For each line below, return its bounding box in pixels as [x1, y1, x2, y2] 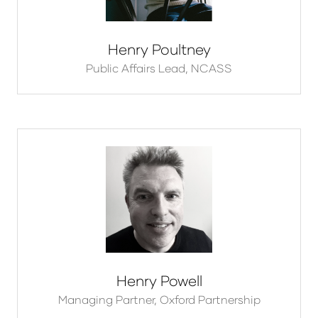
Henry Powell [116, 272, 202, 290]
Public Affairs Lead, [86, 61, 191, 75]
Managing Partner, [57, 292, 160, 307]
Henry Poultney [107, 40, 211, 58]
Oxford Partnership [159, 292, 261, 307]
